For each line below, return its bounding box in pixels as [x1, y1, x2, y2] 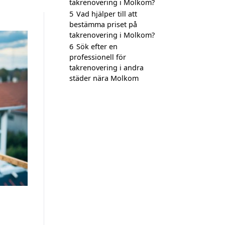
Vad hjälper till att [76, 9, 137, 19]
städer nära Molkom [69, 73, 139, 83]
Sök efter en [76, 42, 118, 51]
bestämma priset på [69, 20, 137, 29]
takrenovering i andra [69, 63, 144, 72]
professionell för [69, 52, 126, 62]
